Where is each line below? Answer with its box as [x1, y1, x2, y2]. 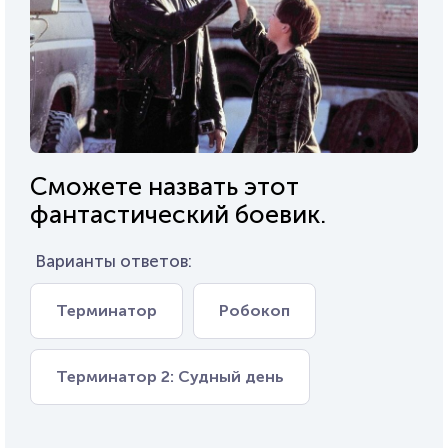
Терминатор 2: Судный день [56, 366, 284, 386]
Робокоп [219, 300, 290, 320]
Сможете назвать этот [30, 170, 299, 202]
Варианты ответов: [35, 250, 192, 271]
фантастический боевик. [30, 198, 326, 230]
